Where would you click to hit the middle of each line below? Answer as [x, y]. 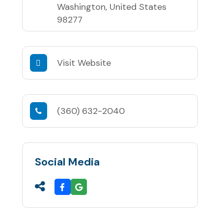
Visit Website [84, 63]
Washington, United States [111, 7]
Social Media [67, 162]
